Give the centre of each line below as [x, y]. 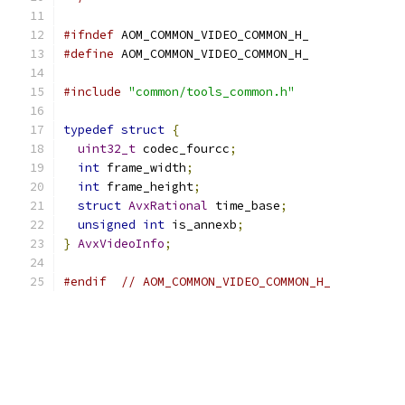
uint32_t [107, 149]
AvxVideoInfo [121, 244]
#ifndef [89, 35]
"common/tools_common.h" [212, 92]
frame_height [146, 187]
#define [89, 54]
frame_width [143, 168]
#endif [85, 282]
